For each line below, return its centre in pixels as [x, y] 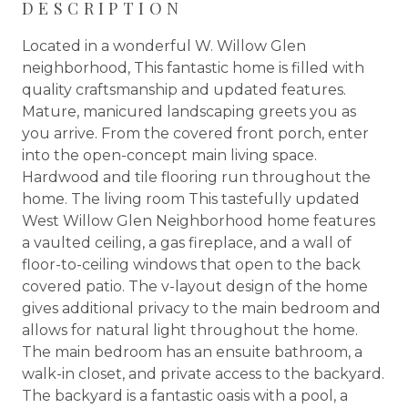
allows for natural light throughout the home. [190, 330]
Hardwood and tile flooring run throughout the [196, 177]
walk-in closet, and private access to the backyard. [203, 373]
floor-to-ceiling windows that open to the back [191, 264]
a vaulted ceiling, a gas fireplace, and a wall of [187, 242]
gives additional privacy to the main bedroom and [201, 308]
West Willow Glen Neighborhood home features [199, 220]
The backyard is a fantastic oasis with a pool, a [185, 395]
